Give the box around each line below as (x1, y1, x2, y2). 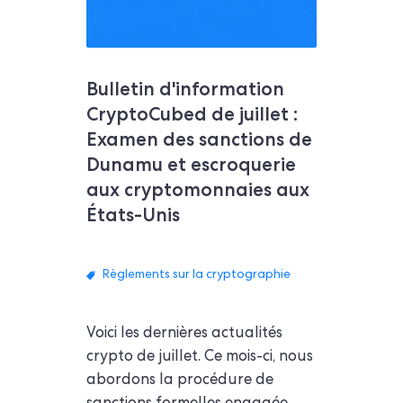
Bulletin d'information (86, 76, 284, 101)
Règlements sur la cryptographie (103, 268, 291, 282)
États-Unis (86, 201, 180, 227)
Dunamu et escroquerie (86, 151, 296, 176)
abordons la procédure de (86, 372, 273, 389)
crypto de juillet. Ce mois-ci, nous (86, 349, 313, 365)
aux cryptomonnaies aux (86, 176, 309, 201)
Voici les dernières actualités (86, 326, 282, 342)
